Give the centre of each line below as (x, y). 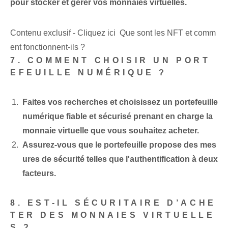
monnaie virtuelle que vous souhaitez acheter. (111, 131)
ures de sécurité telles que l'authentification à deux (120, 159)
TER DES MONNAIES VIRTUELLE (113, 215)
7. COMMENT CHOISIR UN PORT (110, 61)
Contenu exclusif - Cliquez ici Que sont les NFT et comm (113, 33)
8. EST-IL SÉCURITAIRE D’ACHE (113, 203)
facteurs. (39, 174)
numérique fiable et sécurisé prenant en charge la (118, 117)
